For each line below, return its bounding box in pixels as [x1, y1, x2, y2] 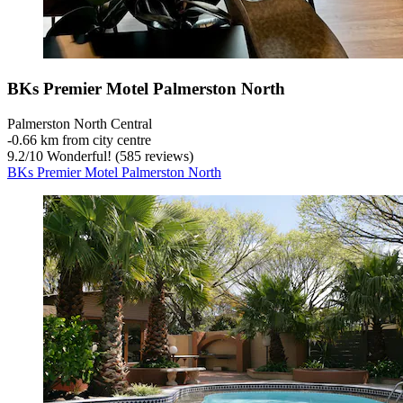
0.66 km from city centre [12, 131, 151, 148]
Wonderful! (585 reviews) [43, 148, 193, 164]
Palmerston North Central [7, 115, 152, 131]
